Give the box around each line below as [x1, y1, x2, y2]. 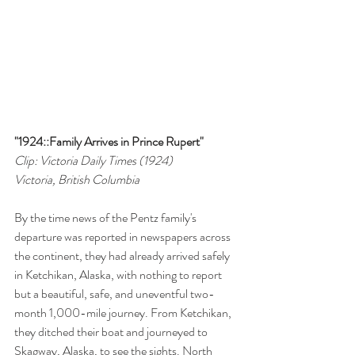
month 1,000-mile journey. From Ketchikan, [14, 303, 234, 322]
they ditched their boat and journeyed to [14, 322, 210, 341]
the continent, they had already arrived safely [14, 246, 232, 265]
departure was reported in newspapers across [14, 227, 233, 246]
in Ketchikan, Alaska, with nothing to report [14, 265, 224, 284]
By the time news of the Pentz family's [14, 208, 199, 227]
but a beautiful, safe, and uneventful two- [14, 284, 215, 303]
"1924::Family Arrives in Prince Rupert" [14, 132, 204, 151]
